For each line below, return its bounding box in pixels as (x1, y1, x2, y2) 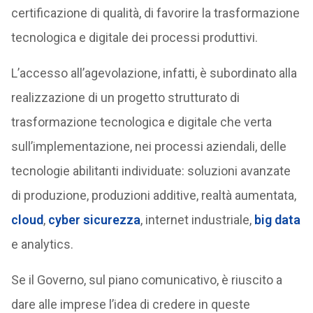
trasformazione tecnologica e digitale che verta (10, 115, 272, 129)
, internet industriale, (140, 212, 254, 227)
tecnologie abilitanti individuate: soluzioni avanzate (10, 163, 291, 178)
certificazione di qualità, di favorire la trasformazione (10, 6, 300, 20)
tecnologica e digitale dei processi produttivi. (10, 30, 258, 45)
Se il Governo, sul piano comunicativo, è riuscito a (10, 272, 282, 287)
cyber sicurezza (48, 212, 140, 227)
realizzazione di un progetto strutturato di (10, 90, 240, 105)
